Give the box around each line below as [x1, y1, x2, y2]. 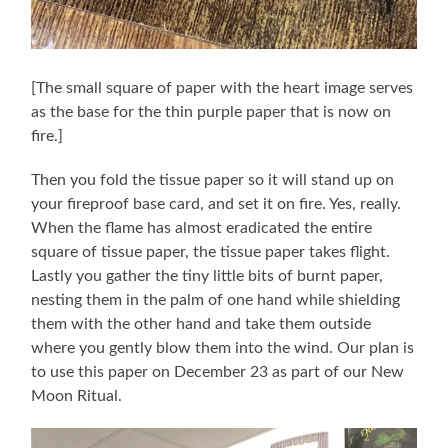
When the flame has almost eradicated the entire [31, 219, 373, 236]
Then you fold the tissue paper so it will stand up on [31, 171, 395, 188]
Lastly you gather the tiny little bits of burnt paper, [31, 267, 384, 284]
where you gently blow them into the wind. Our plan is [31, 339, 415, 356]
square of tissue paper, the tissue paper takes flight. [31, 243, 391, 260]
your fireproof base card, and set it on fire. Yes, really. [31, 195, 402, 212]
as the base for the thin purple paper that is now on [31, 103, 392, 120]
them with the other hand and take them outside [31, 315, 372, 332]
